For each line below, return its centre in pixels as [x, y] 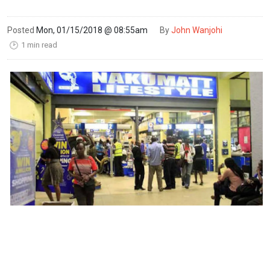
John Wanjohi [197, 30]
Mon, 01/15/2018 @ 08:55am [92, 30]
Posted [21, 30]
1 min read [38, 45]
